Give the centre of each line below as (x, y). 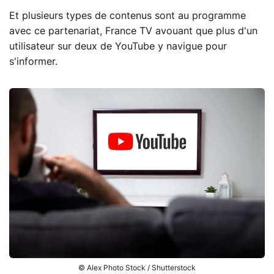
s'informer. (33, 61)
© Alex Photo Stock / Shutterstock (137, 268)
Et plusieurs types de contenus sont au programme (128, 16)
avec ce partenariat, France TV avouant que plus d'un (133, 31)
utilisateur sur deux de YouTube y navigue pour (118, 46)
